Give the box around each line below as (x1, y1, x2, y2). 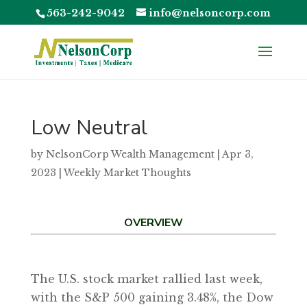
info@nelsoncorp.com (149, 6, 271, 19)
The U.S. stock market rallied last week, (30, 272, 262, 286)
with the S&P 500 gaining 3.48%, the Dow (30, 291, 273, 304)
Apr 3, (221, 148, 254, 160)
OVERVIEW (123, 215, 183, 230)
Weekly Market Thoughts (63, 167, 191, 179)
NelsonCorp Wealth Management (45, 148, 214, 160)
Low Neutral (30, 114, 147, 142)
